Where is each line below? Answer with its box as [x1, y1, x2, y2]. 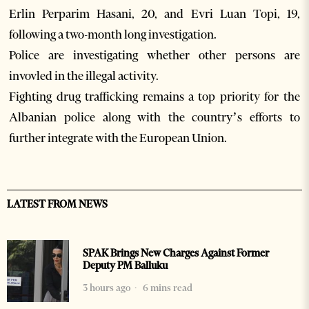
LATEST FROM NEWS [7, 198, 108, 211]
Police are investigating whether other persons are [9, 48, 300, 63]
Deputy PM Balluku [83, 259, 168, 272]
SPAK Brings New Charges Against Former [83, 247, 269, 260]
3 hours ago [83, 281, 130, 295]
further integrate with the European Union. [9, 130, 228, 146]
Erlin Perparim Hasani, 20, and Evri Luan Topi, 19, [9, 6, 300, 22]
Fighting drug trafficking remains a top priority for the [9, 89, 300, 105]
